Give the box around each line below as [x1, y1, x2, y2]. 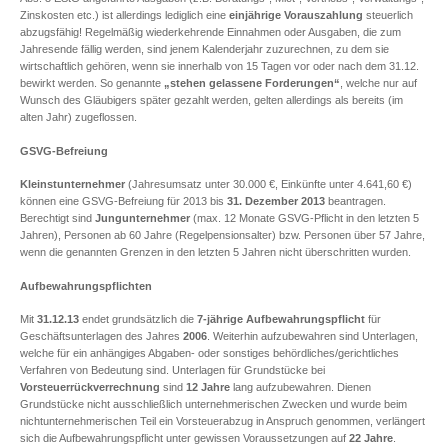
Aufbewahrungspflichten [20, 279, 152, 292]
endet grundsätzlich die [79, 313, 197, 326]
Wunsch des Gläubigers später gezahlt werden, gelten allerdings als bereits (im [20, 94, 403, 107]
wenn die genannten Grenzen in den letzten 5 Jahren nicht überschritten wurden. [20, 246, 411, 259]
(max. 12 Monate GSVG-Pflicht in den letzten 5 [190, 212, 419, 225]
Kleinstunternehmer [20, 178, 125, 191]
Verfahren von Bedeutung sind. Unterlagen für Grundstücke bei [20, 364, 325, 377]
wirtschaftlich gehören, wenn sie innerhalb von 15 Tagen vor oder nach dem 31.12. [20, 60, 419, 73]
